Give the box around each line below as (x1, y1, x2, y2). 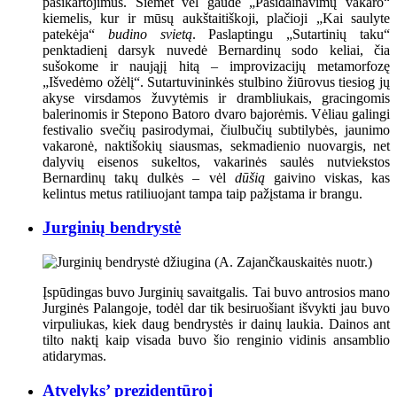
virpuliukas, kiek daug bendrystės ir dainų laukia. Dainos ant (43, 316, 390, 332)
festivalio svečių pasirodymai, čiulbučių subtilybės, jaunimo (43, 121, 390, 137)
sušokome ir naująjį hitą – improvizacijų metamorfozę (43, 58, 390, 74)
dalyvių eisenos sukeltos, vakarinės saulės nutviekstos (43, 153, 390, 169)
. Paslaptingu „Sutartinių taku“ (191, 26, 391, 42)
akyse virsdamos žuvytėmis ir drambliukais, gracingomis (43, 90, 390, 105)
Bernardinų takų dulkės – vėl (43, 169, 235, 185)
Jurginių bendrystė (43, 218, 181, 237)
